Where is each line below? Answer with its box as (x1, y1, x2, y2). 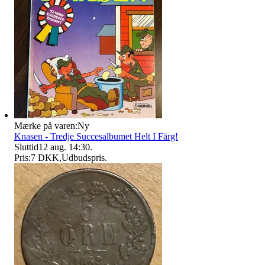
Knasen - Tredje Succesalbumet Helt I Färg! (14, 131, 178, 141)
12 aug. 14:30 (38, 141, 90, 152)
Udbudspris (62, 152, 105, 163)
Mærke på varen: (14, 120, 77, 131)
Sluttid (14, 141, 38, 152)
